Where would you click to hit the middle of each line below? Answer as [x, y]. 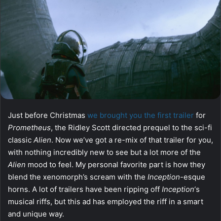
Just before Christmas [48, 115]
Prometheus [29, 127]
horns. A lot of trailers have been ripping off [85, 189]
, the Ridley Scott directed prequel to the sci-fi [131, 127]
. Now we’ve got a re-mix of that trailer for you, [132, 140]
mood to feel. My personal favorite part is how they [116, 164]
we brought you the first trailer [141, 115]
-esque [193, 177]
